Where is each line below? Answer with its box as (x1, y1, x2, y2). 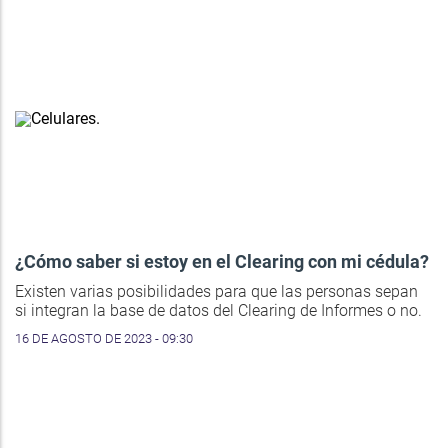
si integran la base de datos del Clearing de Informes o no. (15, 301, 422, 321)
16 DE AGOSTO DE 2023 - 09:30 (15, 331, 193, 347)
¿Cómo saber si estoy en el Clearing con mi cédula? (15, 251, 429, 273)
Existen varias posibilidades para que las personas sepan (15, 282, 418, 302)
